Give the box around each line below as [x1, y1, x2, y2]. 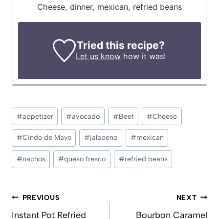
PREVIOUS [22, 193, 60, 202]
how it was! [120, 51, 166, 61]
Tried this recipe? [77, 39, 165, 51]
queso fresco [64, 154, 106, 163]
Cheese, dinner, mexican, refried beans [37, 2, 182, 12]
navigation [11, 202, 48, 211]
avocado [72, 111, 100, 121]
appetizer [22, 111, 53, 121]
